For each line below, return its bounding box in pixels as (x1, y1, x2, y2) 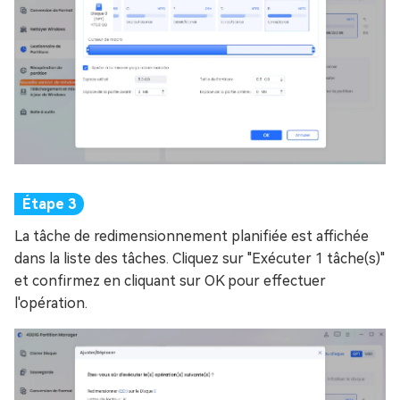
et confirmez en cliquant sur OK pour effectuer (14, 272, 326, 290)
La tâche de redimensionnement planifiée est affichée (14, 228, 369, 246)
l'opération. (14, 295, 87, 312)
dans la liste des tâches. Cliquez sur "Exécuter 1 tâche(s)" (14, 250, 385, 268)
